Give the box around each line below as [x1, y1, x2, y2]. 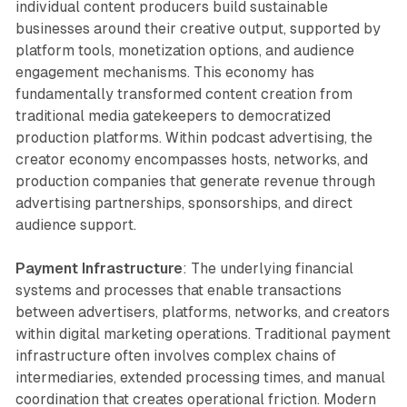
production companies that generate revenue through [15, 172, 375, 190]
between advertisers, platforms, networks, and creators [15, 303, 390, 321]
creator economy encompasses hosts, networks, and [15, 150, 368, 168]
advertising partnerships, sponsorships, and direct [15, 194, 352, 212]
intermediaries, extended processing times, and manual [15, 368, 385, 386]
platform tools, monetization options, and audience [15, 41, 354, 59]
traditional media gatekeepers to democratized [15, 106, 331, 124]
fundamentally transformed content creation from [15, 84, 352, 103]
